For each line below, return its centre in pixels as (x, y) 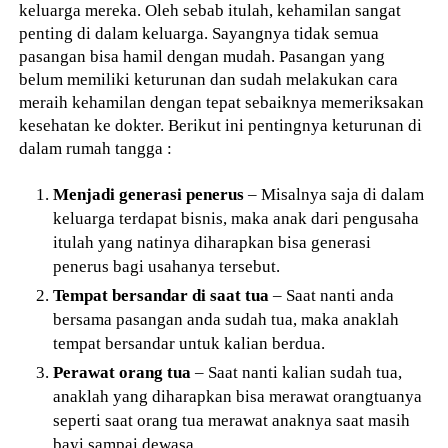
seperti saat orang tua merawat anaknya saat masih (232, 419)
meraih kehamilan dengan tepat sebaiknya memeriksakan (222, 102)
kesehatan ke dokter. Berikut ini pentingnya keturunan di (221, 125)
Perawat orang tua (122, 371)
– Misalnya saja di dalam (334, 193)
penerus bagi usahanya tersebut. (167, 265)
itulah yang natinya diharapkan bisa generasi (212, 241)
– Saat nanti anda (332, 294)
